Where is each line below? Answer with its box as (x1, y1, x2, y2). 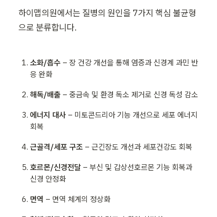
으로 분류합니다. (18, 22, 77, 33)
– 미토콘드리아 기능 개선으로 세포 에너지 (65, 110, 198, 120)
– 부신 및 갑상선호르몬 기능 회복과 (80, 162, 192, 172)
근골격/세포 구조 (30, 142, 83, 152)
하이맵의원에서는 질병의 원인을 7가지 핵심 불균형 (18, 7, 196, 19)
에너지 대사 (30, 110, 66, 120)
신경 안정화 (30, 174, 66, 184)
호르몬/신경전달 (30, 162, 81, 172)
